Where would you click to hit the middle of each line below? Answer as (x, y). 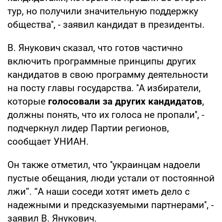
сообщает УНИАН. (48, 141)
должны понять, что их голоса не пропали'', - (106, 114)
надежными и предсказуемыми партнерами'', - (111, 205)
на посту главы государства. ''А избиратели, (104, 88)
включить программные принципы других (102, 61)
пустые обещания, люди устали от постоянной (111, 178)
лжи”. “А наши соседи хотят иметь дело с (99, 191)
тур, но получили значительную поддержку (103, 11)
